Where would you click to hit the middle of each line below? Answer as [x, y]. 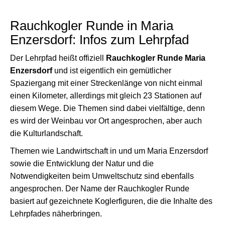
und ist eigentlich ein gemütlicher [112, 71]
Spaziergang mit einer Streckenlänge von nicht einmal [106, 83]
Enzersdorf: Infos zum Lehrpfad [99, 40]
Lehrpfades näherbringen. [56, 214]
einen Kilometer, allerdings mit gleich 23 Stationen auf [106, 96]
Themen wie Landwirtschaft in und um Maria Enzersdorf [109, 151]
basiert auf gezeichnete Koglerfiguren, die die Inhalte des [111, 201]
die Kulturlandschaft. [46, 133]
